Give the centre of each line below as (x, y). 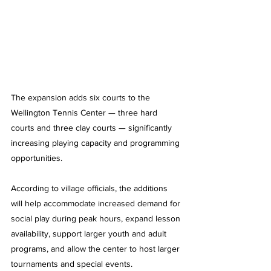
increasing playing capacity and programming (96, 142)
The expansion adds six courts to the (82, 97)
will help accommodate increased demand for (97, 203)
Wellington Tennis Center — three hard (85, 112)
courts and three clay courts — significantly (93, 127)
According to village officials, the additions (90, 188)
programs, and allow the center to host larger (96, 248)
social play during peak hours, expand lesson (97, 218)
